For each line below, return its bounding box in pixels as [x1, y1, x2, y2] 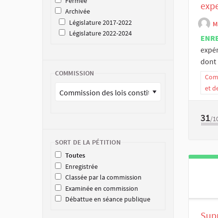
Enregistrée [65, 162, 98, 171]
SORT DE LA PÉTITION [55, 138, 121, 147]
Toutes [65, 151, 85, 160]
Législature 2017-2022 [69, 18, 132, 27]
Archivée [65, 7, 90, 16]
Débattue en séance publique [65, 194, 150, 203]
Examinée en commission [65, 183, 138, 193]
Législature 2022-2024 [69, 28, 132, 37]
